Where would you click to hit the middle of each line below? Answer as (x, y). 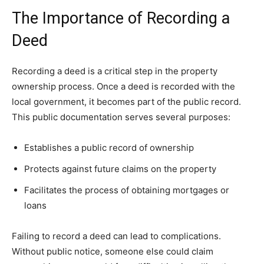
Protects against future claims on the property (120, 169)
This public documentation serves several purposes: (121, 117)
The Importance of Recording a (121, 19)
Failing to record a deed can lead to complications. (116, 236)
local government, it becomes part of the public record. (126, 102)
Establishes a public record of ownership (109, 148)
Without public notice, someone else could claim (113, 252)
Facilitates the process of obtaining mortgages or (127, 190)
